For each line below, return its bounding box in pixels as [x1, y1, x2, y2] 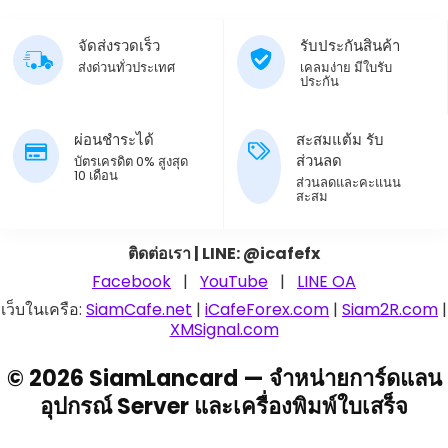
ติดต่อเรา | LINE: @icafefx [128, 242, 320, 266]
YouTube [200, 270, 268, 294]
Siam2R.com [342, 298, 438, 322]
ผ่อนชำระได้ [74, 129, 155, 151]
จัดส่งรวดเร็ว [78, 35, 161, 57]
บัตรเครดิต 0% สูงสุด [74, 152, 189, 172]
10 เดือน [74, 166, 119, 186]
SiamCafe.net [86, 298, 192, 322]
